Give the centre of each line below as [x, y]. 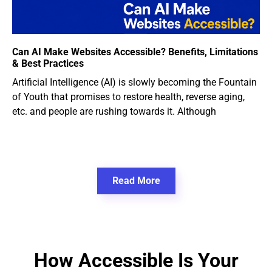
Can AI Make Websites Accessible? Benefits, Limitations [135, 52]
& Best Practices [48, 63]
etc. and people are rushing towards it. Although [114, 111]
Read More [136, 180]
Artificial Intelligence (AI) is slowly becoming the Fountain [134, 82]
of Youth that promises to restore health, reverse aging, [128, 97]
